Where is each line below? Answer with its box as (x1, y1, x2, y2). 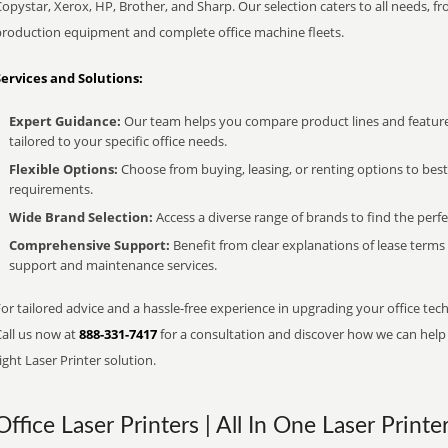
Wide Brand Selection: (9, 208, 153, 226)
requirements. (9, 180, 93, 198)
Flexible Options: (9, 160, 118, 178)
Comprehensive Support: (9, 236, 170, 254)
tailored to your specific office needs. (9, 132, 227, 150)
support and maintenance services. (9, 256, 217, 274)
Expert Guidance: (9, 112, 121, 130)
